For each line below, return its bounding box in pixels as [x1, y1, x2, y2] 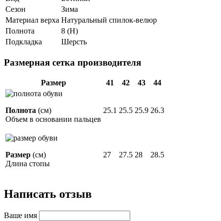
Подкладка [5, 37, 42, 46]
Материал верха [5, 15, 59, 24]
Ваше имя [4, 211, 37, 220]
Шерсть [61, 37, 87, 46]
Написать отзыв [4, 187, 92, 201]
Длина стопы [5, 159, 50, 168]
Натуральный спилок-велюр [61, 15, 157, 24]
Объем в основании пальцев [5, 115, 101, 124]
